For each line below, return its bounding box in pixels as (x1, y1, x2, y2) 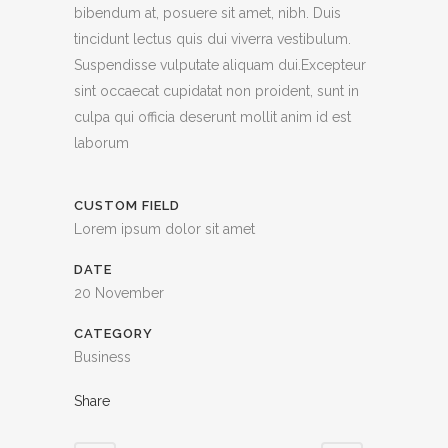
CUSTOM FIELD (74, 198, 180, 214)
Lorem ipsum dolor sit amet (74, 221, 255, 238)
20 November (74, 285, 164, 302)
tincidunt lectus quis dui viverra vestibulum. (74, 31, 351, 48)
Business (74, 349, 131, 366)
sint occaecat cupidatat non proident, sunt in (74, 83, 359, 100)
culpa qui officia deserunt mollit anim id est (74, 109, 351, 126)
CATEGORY (74, 326, 153, 342)
